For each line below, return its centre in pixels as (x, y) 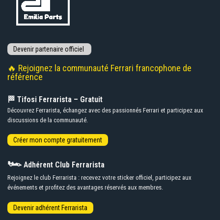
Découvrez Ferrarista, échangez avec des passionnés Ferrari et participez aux (105, 110)
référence (25, 77)
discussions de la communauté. (48, 120)
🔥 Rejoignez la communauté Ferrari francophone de (99, 68)
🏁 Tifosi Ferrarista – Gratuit (55, 100)
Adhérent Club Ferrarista (63, 165)
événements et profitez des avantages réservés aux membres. (85, 188)
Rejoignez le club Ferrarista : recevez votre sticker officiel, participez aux (99, 178)
